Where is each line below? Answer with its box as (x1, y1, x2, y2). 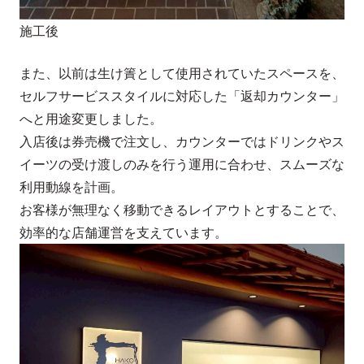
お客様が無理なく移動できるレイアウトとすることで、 (19, 201, 344, 219)
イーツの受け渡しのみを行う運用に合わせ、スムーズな (19, 156, 344, 173)
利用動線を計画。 (19, 179, 123, 196)
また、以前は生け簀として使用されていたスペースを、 (19, 65, 344, 82)
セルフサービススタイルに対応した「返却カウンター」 (19, 88, 344, 105)
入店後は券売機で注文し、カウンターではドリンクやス (19, 133, 344, 150)
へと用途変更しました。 (19, 110, 162, 128)
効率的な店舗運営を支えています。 (19, 224, 227, 241)
